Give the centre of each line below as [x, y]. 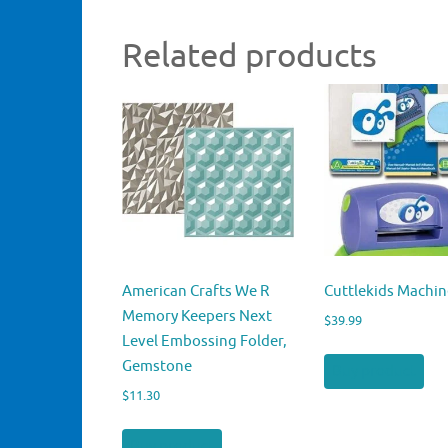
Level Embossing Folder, [204, 341]
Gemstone [157, 366]
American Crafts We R [195, 291]
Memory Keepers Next [197, 316]
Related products [249, 56]
